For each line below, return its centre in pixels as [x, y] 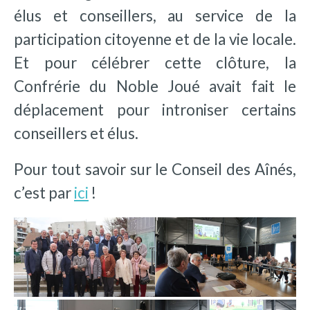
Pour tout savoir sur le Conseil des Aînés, [155, 170]
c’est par [44, 193]
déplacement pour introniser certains [155, 110]
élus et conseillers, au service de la [155, 16]
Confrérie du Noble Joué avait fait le [155, 86]
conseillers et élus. [76, 134]
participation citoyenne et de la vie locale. [155, 39]
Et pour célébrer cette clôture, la [155, 63]
